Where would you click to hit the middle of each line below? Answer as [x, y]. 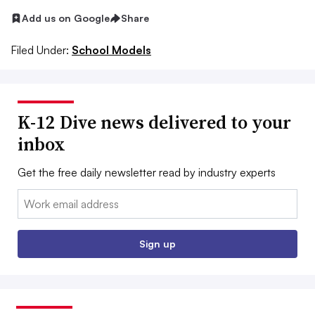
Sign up [157, 243]
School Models [111, 50]
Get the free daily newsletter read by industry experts [147, 172]
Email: [32, 197]
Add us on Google [66, 18]
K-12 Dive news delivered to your [154, 122]
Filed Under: [40, 50]
